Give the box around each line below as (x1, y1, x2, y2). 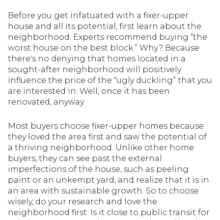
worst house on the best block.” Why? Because (8, 43, 199, 53)
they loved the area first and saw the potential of (8, 132, 207, 142)
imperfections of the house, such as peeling (8, 165, 189, 174)
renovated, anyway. (8, 97, 85, 107)
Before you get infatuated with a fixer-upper (8, 11, 189, 21)
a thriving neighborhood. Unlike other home (8, 143, 194, 153)
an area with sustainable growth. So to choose (8, 186, 199, 196)
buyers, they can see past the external (8, 154, 162, 164)
